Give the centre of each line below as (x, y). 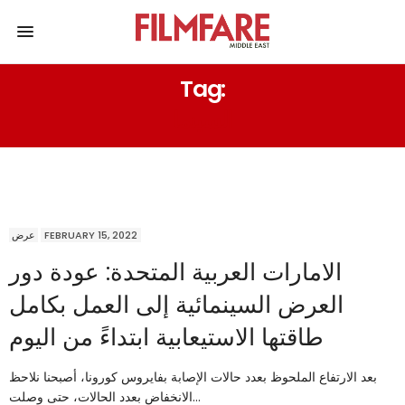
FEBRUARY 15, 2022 (91, 235)
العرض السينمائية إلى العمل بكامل (176, 304)
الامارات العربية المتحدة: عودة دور (175, 272)
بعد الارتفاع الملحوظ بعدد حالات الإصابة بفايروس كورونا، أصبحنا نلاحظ (193, 377)
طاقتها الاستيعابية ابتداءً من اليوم (166, 337)
